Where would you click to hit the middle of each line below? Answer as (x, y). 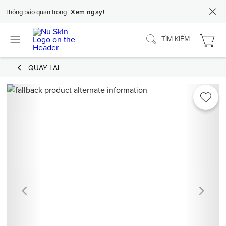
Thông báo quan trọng (36, 12)
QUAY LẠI (44, 68)
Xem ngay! (88, 12)
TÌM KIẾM (176, 39)
